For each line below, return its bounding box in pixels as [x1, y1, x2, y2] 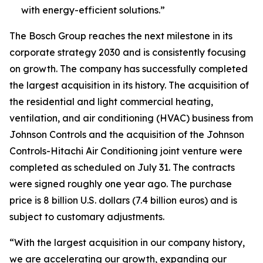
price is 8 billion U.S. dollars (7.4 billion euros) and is [9, 194, 237, 206]
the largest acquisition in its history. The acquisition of [9, 79, 249, 91]
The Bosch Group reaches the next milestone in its [9, 30, 232, 42]
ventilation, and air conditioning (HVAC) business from [9, 112, 253, 124]
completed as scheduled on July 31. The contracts [9, 161, 235, 173]
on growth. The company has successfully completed [9, 63, 248, 75]
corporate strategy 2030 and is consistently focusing [9, 46, 246, 58]
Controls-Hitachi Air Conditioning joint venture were [9, 145, 242, 157]
